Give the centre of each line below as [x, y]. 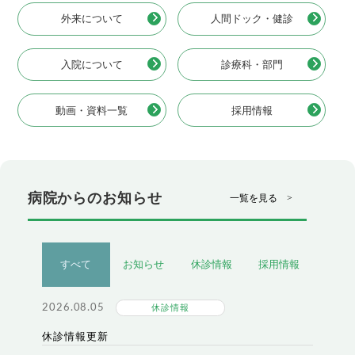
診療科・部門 [252, 64]
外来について [92, 19]
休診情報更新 [75, 336]
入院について [92, 64]
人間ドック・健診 [252, 19]
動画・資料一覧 [92, 110]
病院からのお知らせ [95, 198]
